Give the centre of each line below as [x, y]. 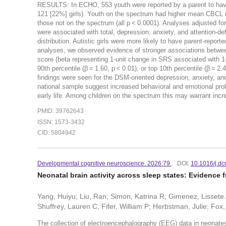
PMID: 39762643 [60, 111]
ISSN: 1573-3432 [61, 122]
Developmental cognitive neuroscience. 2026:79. [104, 164]
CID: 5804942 [56, 133]
